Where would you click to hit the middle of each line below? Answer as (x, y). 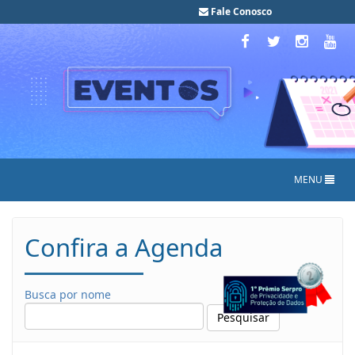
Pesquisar (243, 317)
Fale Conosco (241, 11)
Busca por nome (68, 294)
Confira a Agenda (124, 247)
